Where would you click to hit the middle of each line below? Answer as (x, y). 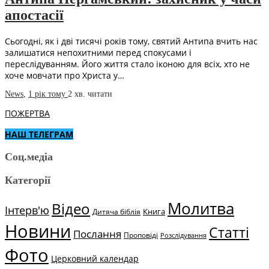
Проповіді (141, 235)
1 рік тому (48, 94)
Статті (229, 233)
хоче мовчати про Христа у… (65, 76)
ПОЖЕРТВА (27, 113)
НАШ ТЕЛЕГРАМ (39, 134)
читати (100, 94)
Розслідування (183, 236)
